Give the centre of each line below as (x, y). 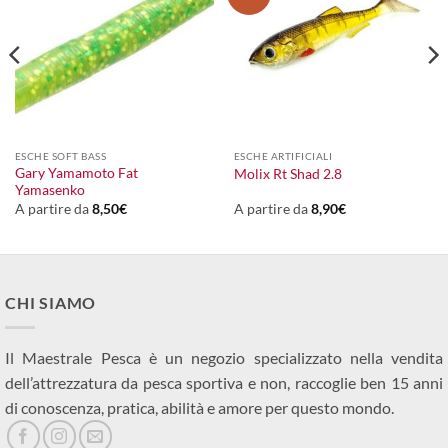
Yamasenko (49, 190)
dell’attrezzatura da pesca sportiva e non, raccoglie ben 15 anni (224, 382)
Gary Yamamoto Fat (76, 173)
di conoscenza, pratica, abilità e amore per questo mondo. (199, 407)
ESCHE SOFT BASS (60, 156)
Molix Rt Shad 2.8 (287, 173)
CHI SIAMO (51, 303)
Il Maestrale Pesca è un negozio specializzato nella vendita (224, 357)
